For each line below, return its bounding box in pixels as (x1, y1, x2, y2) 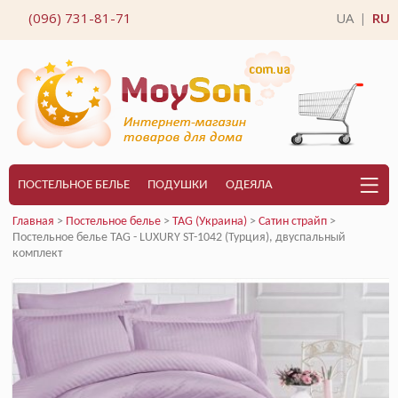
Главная (12, 215, 54, 228)
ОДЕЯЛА (226, 179, 273, 192)
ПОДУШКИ (147, 179, 208, 192)
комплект (12, 247, 62, 260)
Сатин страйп (259, 215, 327, 228)
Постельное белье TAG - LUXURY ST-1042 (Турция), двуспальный (12, 231, 346, 244)
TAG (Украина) (172, 215, 247, 228)
